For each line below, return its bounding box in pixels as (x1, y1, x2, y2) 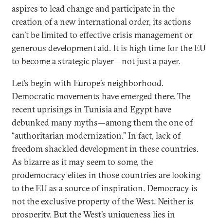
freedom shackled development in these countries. (12, 143, 199, 154)
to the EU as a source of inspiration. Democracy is (12, 182, 198, 194)
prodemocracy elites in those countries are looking (12, 169, 200, 181)
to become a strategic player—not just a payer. (12, 55, 181, 67)
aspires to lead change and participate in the (12, 3, 175, 14)
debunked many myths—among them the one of (12, 117, 193, 128)
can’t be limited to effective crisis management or (12, 29, 193, 40)
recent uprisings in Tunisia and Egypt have (12, 104, 171, 115)
